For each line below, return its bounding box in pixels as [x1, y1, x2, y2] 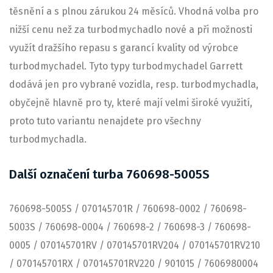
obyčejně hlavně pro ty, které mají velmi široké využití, [9, 96, 252, 108]
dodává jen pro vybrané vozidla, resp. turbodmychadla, [9, 78, 258, 90]
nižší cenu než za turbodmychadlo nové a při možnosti [9, 23, 252, 35]
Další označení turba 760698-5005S [9, 166, 210, 182]
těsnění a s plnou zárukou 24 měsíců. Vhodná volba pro [9, 5, 258, 17]
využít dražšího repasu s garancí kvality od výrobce [9, 41, 238, 54]
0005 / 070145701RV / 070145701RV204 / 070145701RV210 [9, 239, 260, 251]
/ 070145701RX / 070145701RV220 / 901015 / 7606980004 [9, 257, 258, 269]
